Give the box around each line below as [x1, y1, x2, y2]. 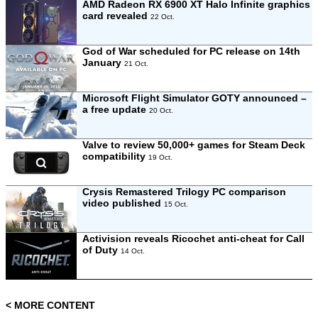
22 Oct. [150, 13, 175, 21]
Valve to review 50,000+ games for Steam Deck [82, 139, 305, 150]
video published [82, 197, 164, 209]
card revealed [82, 10, 150, 21]
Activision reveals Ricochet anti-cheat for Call [82, 233, 305, 244]
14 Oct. [121, 247, 145, 255]
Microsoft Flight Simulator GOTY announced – [82, 92, 307, 104]
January [82, 57, 124, 68]
